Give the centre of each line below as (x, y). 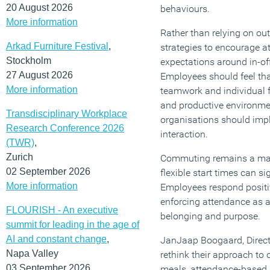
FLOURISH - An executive (62, 210)
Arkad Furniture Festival (57, 46)
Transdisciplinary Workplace (67, 113)
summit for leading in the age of (73, 224)
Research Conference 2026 (65, 128)
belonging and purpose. (210, 216)
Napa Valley (32, 253)
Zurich (20, 157)
